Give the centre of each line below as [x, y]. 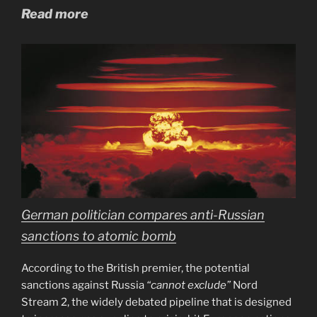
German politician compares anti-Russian [143, 214]
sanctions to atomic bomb [99, 236]
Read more [55, 14]
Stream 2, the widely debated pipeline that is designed [156, 302]
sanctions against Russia [84, 285]
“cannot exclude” [189, 285]
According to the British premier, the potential [136, 268]
